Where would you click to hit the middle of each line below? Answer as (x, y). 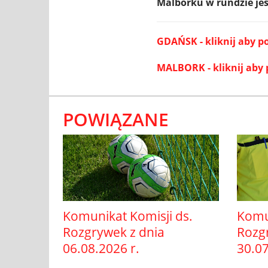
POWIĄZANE (116, 119)
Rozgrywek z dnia (114, 232)
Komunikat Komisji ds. (128, 216)
